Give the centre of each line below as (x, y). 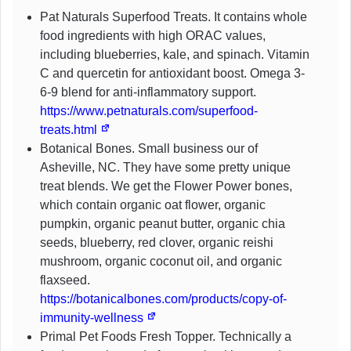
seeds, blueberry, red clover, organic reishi (157, 242)
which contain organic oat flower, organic (153, 204)
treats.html (70, 129)
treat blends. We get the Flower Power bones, (166, 186)
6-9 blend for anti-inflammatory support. (148, 92)
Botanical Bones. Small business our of (149, 148)
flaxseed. (65, 280)
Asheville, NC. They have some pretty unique (165, 167)
